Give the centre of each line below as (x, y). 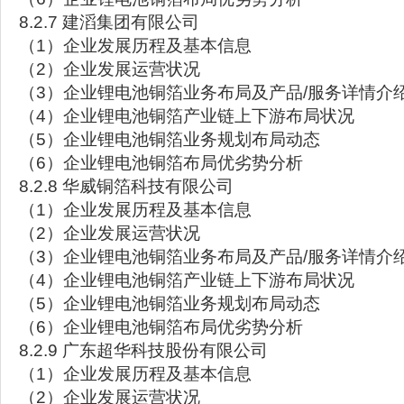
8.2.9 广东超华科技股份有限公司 (143, 350)
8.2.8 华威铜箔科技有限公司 (126, 186)
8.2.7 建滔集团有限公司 (109, 22)
